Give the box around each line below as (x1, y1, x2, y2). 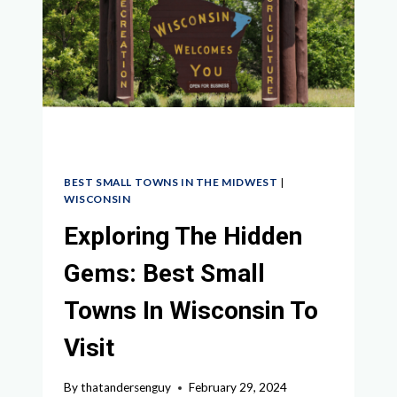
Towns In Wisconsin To (64, 295, 318, 325)
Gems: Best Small (64, 258, 265, 288)
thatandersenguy (81, 380, 172, 395)
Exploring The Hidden (64, 221, 302, 251)
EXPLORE (141, 51, 199, 66)
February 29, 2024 (189, 380, 288, 395)
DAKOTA (141, 13, 198, 28)
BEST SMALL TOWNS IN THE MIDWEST (64, 175, 278, 189)
